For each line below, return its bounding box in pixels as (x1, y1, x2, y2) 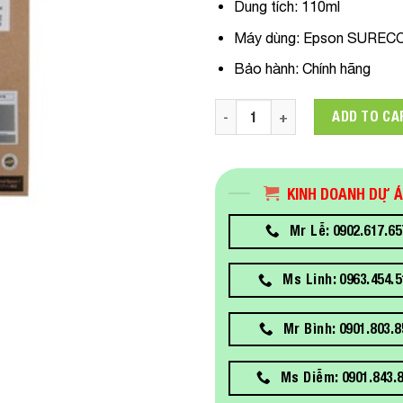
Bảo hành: (233, 60, 299, 77)
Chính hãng (298, 60, 371, 77)
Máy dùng (233, 29, 296, 46)
